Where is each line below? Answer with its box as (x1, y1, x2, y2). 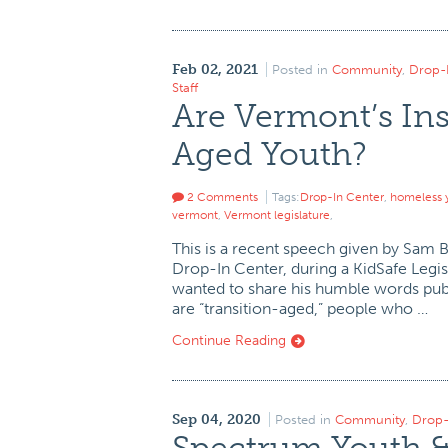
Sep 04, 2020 (172, 411, 261, 428)
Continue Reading (172, 331, 290, 349)
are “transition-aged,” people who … (172, 299, 428, 318)
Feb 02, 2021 (172, 61, 258, 78)
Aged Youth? (172, 135, 366, 173)
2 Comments (184, 190, 258, 204)
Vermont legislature (224, 208, 330, 222)
